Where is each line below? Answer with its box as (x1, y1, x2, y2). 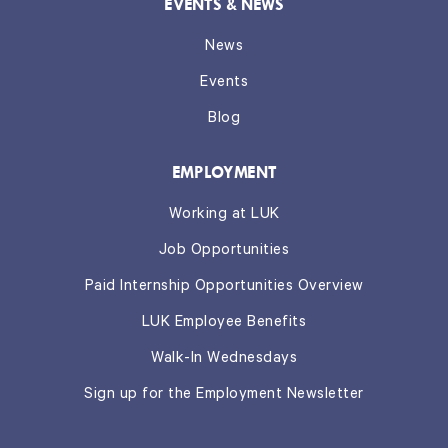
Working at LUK (168, 207, 280, 225)
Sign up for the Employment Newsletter (84, 387, 364, 405)
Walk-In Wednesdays (151, 351, 297, 369)
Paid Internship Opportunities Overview (84, 279, 364, 297)
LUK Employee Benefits (141, 315, 307, 333)
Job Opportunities (158, 243, 290, 261)
